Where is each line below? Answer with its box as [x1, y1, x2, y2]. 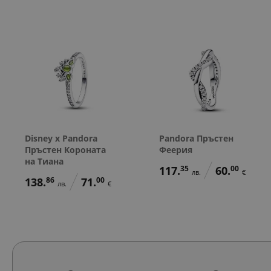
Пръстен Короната [25, 143, 106, 155]
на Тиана [25, 155, 64, 167]
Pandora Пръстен [158, 132, 233, 144]
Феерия [158, 143, 192, 155]
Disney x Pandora [25, 132, 97, 144]
